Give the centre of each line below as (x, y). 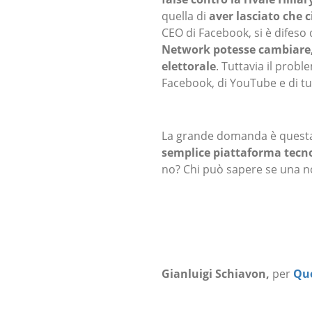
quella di (185, 16)
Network (186, 50)
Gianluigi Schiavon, (217, 273)
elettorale (189, 67)
